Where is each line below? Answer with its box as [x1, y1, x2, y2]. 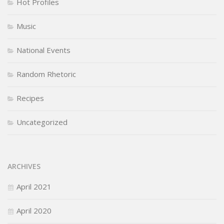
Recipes [16, 92, 44, 103]
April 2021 [16, 181, 51, 191]
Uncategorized [16, 116, 67, 127]
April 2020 [16, 205, 51, 215]
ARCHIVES [7, 161, 40, 171]
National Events [16, 44, 70, 55]
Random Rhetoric [16, 68, 76, 79]
